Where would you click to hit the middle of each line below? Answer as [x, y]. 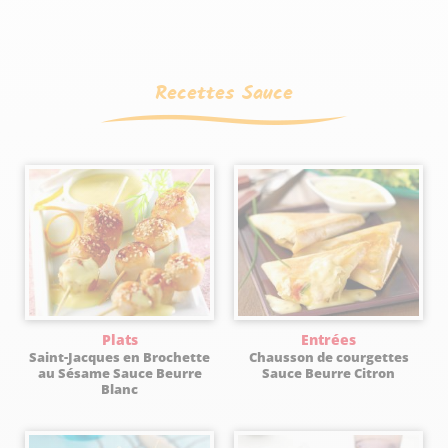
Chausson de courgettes [328, 356]
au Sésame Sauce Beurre [119, 372]
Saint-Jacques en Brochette [119, 356]
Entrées [328, 339]
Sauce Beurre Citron [328, 372]
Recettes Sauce [224, 95]
